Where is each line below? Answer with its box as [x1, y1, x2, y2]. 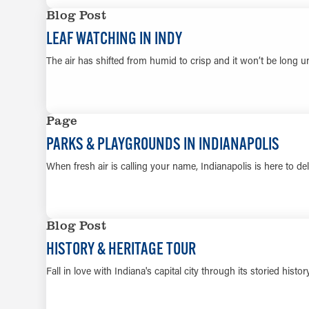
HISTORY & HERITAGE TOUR [46, 238, 197, 259]
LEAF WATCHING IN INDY [46, 28, 183, 49]
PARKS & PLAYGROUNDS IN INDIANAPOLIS [46, 132, 280, 154]
